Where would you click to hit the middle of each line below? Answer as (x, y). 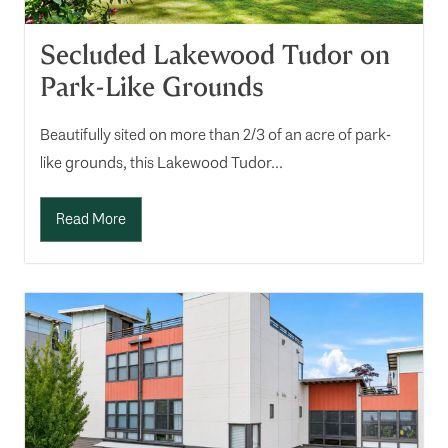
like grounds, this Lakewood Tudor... (161, 163)
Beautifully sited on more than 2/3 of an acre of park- (215, 135)
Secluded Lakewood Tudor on (215, 55)
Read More (91, 219)
